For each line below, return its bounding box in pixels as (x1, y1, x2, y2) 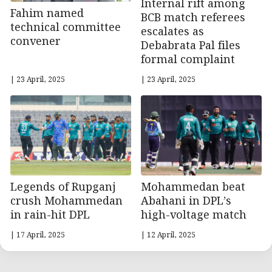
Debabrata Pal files (141, 36, 240, 55)
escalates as (141, 22, 204, 41)
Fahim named (10, 4, 84, 22)
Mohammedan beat (141, 178, 245, 197)
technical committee (10, 18, 121, 36)
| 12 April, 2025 (141, 229, 195, 242)
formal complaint (141, 50, 235, 69)
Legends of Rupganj (10, 178, 116, 197)
